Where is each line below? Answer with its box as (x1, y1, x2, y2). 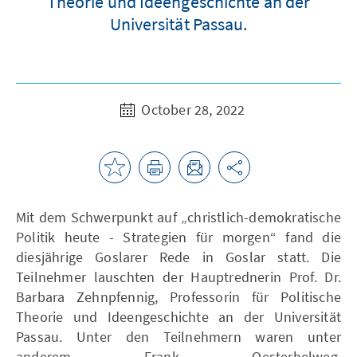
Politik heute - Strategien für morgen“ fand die (16, 227, 341, 246)
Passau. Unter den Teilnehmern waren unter (16, 327, 341, 346)
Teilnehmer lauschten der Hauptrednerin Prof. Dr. (16, 267, 341, 286)
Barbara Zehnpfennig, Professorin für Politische (16, 287, 341, 306)
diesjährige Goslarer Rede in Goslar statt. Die (16, 247, 341, 266)
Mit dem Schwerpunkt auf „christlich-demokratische (16, 207, 341, 226)
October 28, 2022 (138, 100, 245, 119)
